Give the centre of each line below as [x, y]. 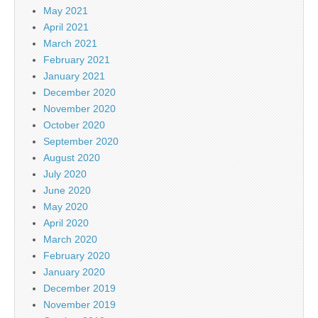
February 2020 [77, 255]
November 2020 [79, 108]
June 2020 [67, 190]
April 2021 [66, 27]
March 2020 [70, 239]
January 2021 [74, 76]
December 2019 [79, 288]
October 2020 [74, 125]
